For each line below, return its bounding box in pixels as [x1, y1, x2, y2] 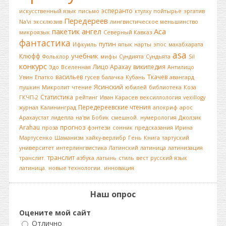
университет [19, 144, 54, 151]
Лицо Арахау [93, 63, 131, 71]
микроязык [19, 29, 50, 36]
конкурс [19, 61, 47, 71]
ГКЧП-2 [19, 94, 38, 101]
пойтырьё [153, 8, 182, 15]
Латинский [109, 144, 138, 151]
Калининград [40, 104, 76, 111]
